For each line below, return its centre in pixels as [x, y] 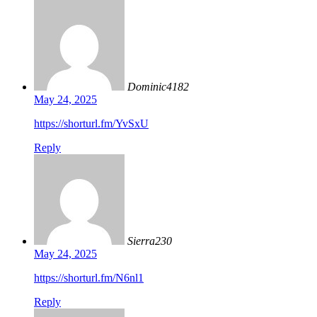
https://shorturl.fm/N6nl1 [89, 278]
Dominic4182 [158, 87]
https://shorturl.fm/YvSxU [91, 124]
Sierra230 [150, 241]
